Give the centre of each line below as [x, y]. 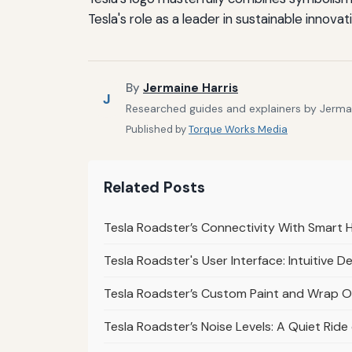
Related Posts [154, 187]
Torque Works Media [238, 129]
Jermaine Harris [191, 88]
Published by [157, 129]
